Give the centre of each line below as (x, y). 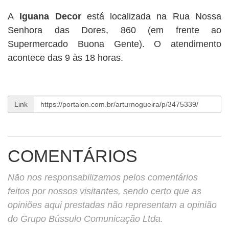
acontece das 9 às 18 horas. (65, 58)
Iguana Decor (50, 16)
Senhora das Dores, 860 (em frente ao (114, 30)
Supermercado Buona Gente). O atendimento (114, 44)
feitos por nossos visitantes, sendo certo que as (105, 191)
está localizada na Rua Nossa (151, 16)
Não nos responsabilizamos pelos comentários (103, 177)
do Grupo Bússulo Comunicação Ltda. (85, 219)
